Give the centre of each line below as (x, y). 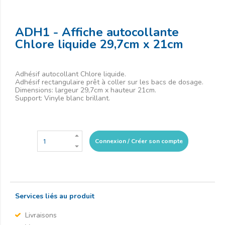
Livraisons (41, 215)
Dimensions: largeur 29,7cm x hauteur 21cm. (86, 90)
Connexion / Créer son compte (139, 141)
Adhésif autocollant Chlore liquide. (71, 74)
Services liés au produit (55, 196)
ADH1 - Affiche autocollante (97, 32)
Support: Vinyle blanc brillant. (63, 98)
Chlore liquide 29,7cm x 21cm (99, 44)
